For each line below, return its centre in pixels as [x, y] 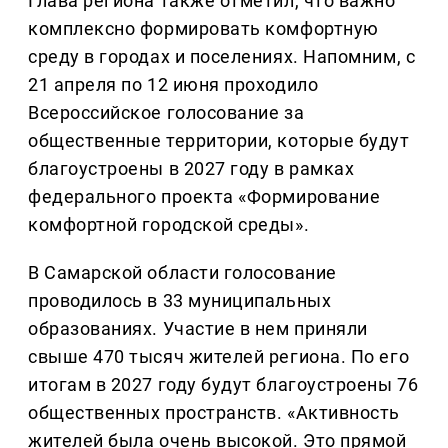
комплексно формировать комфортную [203, 29]
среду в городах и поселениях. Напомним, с [222, 57]
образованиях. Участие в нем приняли [198, 329]
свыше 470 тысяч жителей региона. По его [219, 357]
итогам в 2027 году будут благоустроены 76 [223, 385]
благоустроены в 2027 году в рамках [191, 169]
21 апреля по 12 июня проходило [173, 85]
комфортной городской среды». [169, 225]
